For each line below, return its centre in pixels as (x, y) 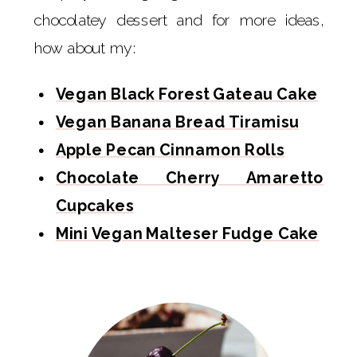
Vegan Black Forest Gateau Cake (187, 94)
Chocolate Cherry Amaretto (190, 177)
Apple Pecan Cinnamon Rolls (170, 149)
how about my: (85, 48)
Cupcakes (95, 205)
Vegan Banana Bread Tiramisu (178, 122)
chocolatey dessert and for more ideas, (178, 20)
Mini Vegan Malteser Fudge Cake (188, 233)
